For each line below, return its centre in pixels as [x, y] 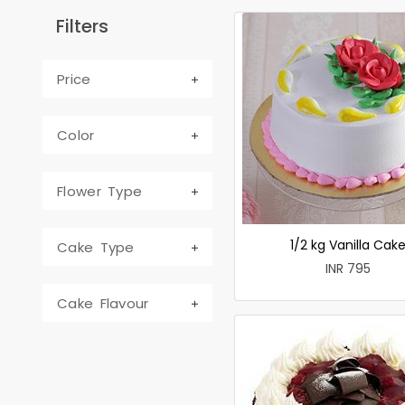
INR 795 [348, 268]
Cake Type [96, 247]
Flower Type [100, 191]
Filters [82, 26]
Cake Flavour [103, 303]
